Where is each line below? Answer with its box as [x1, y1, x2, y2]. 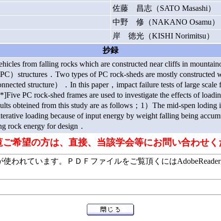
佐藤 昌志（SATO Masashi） [112, 3, 216, 12]
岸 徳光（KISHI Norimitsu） [112, 31, 214, 40]
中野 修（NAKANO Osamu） [112, 17, 220, 26]
